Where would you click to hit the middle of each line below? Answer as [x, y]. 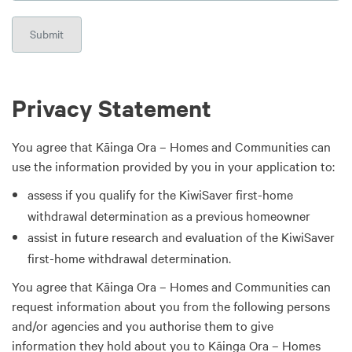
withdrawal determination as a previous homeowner [169, 215]
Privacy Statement [112, 107]
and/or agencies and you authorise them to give [143, 325]
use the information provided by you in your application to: [173, 165]
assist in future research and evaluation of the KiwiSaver [181, 236]
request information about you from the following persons [171, 305]
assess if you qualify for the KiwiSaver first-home [160, 194]
